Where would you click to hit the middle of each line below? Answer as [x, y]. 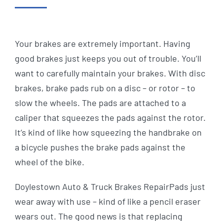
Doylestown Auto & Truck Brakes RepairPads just [110, 186]
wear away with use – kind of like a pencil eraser [108, 201]
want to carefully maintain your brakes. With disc [110, 73]
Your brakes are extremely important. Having [103, 43]
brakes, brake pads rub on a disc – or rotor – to [105, 88]
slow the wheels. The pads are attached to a [100, 103]
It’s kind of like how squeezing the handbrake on [108, 132]
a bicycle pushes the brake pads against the [100, 147]
